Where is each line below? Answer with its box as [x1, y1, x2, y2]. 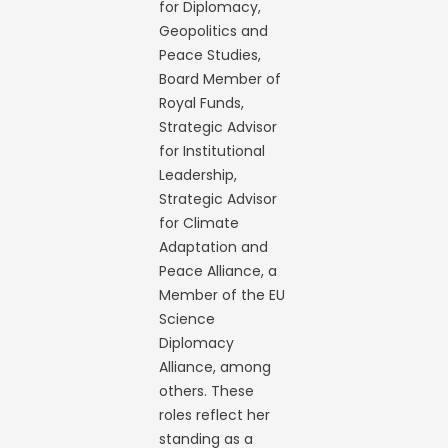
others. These [159, 381, 255, 401]
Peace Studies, [159, 45, 262, 65]
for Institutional [159, 141, 266, 161]
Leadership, [159, 165, 238, 185]
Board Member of [159, 69, 282, 89]
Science [159, 309, 216, 329]
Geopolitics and [159, 21, 269, 41]
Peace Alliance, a [159, 261, 278, 281]
